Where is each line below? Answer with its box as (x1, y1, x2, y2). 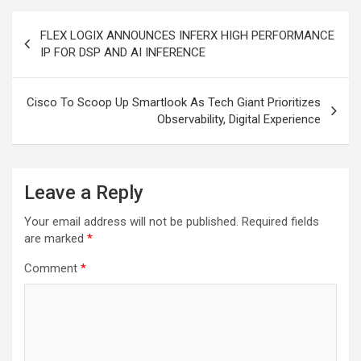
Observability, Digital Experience (157, 112, 321, 127)
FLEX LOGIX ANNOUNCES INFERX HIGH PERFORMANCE (40, 28, 334, 44)
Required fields (242, 214, 319, 230)
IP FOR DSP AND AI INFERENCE (40, 45, 205, 60)
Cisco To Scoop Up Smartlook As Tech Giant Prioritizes (27, 95, 321, 110)
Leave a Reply (24, 181, 143, 205)
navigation (11, 37, 106, 61)
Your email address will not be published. (24, 214, 239, 230)
